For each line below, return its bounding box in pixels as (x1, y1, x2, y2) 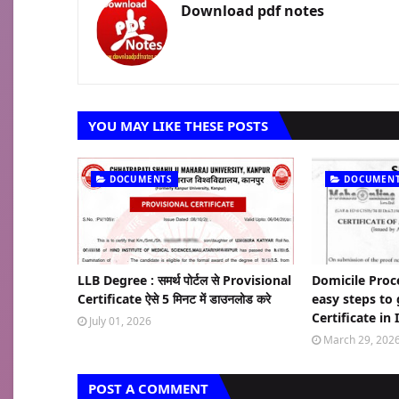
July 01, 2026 (89, 313, 151, 329)
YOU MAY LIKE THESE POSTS (88, 117, 268, 134)
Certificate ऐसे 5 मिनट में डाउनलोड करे (77, 290, 271, 307)
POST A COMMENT (88, 379, 208, 397)
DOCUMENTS (109, 173, 174, 185)
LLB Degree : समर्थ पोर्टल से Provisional (77, 272, 291, 289)
